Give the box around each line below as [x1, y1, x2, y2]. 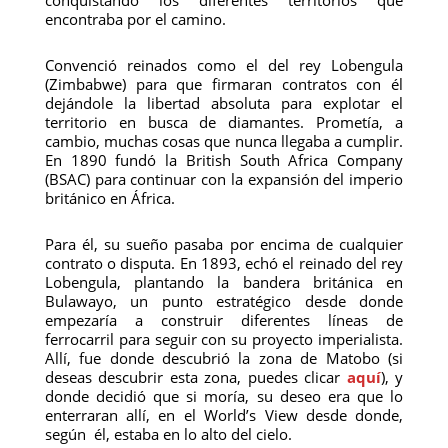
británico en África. [44, 188, 175, 208]
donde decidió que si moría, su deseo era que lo [44, 386, 404, 406]
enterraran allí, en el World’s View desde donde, [44, 405, 404, 425]
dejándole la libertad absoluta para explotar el [44, 93, 404, 113]
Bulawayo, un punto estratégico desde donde [44, 291, 404, 311]
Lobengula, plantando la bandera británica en [44, 272, 404, 292]
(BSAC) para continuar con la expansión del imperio [44, 169, 404, 189]
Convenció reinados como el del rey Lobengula [44, 55, 404, 75]
